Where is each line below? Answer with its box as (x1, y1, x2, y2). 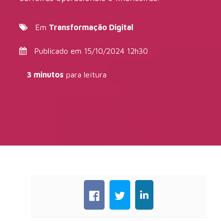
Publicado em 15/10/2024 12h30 (27, 46, 148, 55)
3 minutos (27, 70, 64, 79)
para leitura (64, 70, 107, 79)
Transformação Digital (49, 23, 134, 32)
